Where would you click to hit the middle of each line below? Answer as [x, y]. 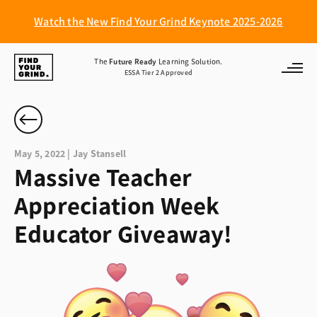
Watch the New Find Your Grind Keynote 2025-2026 [158, 22]
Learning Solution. [190, 62]
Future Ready [133, 62]
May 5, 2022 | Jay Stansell [70, 154]
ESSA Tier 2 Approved [158, 73]
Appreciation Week [117, 206]
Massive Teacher [103, 178]
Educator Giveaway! [123, 234]
